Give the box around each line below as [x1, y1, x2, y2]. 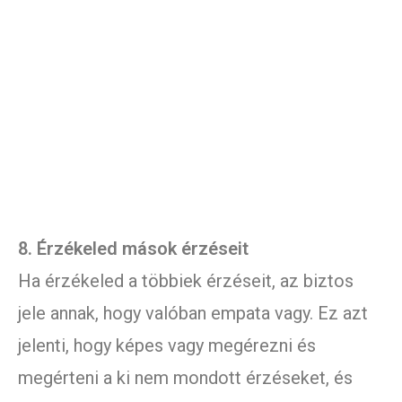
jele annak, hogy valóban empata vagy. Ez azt [18, 302, 368, 325]
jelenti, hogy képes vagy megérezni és [18, 335, 316, 357]
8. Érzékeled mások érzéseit [18, 238, 249, 260]
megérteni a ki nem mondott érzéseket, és [18, 367, 353, 389]
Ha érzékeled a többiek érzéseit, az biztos [18, 270, 354, 293]
